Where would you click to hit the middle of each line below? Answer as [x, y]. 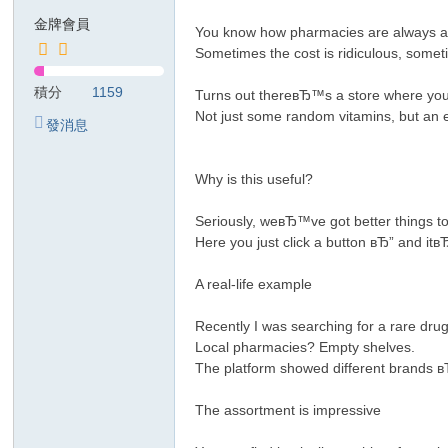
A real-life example [258, 284]
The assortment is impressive [292, 410]
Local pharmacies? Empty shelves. [309, 347]
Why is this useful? [258, 179]
